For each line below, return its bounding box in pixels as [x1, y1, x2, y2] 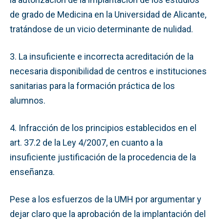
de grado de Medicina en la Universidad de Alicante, [10, 9, 206, 20]
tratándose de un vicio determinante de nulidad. [10, 23, 193, 34]
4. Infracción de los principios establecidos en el [10, 122, 197, 133]
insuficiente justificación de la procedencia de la [10, 152, 196, 162]
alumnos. [10, 95, 45, 106]
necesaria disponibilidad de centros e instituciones [10, 66, 207, 76]
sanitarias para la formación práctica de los [10, 80, 175, 91]
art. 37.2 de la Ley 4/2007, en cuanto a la [10, 137, 163, 148]
